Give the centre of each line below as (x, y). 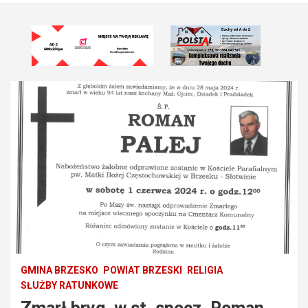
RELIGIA (205, 270)
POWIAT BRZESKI (143, 270)
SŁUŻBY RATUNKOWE (69, 285)
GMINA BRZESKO (59, 270)
